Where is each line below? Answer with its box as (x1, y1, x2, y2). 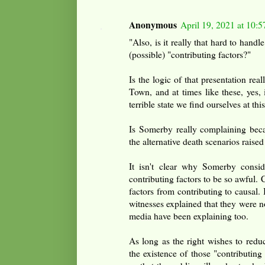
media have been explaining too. (129, 209, 248, 222)
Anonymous (129, 18, 177, 31)
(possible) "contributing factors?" (129, 48, 251, 60)
